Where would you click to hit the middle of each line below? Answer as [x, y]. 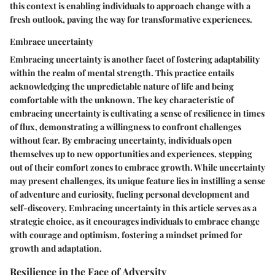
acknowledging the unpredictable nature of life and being [122, 87]
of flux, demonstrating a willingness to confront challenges [126, 127]
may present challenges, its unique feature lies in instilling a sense [137, 181]
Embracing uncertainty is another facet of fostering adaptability [135, 60]
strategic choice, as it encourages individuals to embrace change [135, 222]
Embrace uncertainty [52, 42]
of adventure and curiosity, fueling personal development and [130, 195]
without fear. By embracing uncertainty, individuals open [121, 141]
